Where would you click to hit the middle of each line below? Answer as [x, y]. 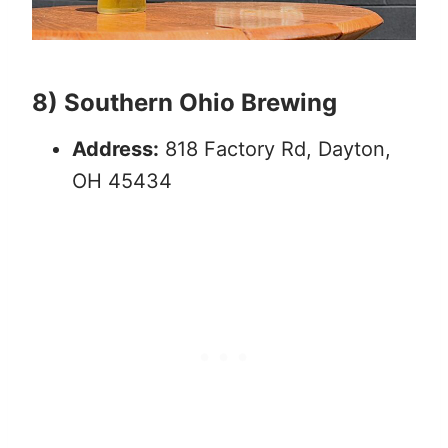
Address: [115, 148]
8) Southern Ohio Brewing [184, 102]
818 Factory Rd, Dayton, [275, 148]
